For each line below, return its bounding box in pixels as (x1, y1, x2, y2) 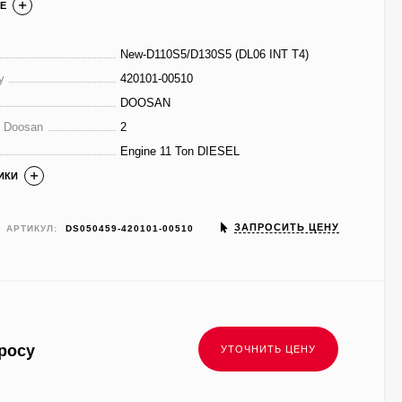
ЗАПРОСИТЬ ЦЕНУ (233, 222, 339, 232)
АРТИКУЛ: (6, 223, 58, 233)
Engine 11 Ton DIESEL (120, 144, 240, 158)
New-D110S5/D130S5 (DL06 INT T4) (120, 48, 310, 61)
